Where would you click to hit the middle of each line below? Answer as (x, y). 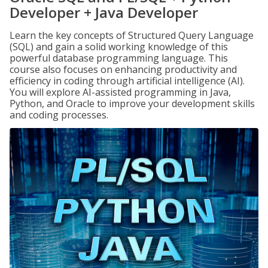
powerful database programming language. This (119, 58)
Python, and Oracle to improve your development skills (132, 103)
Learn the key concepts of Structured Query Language (132, 35)
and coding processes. (59, 115)
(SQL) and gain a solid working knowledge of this (119, 47)
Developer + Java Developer (104, 12)
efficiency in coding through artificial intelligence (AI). (127, 81)
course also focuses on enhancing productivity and (123, 69)
